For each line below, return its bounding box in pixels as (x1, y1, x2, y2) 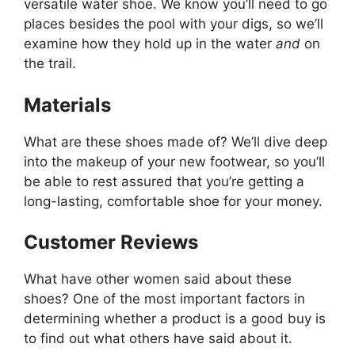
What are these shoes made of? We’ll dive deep (24, 133, 327, 150)
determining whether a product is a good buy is (24, 311, 326, 327)
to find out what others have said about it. (24, 330, 292, 347)
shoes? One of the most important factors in (24, 291, 305, 307)
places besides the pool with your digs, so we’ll (24, 16, 323, 32)
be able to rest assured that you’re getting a (24, 173, 304, 189)
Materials (24, 93, 111, 116)
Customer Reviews (24, 231, 198, 254)
